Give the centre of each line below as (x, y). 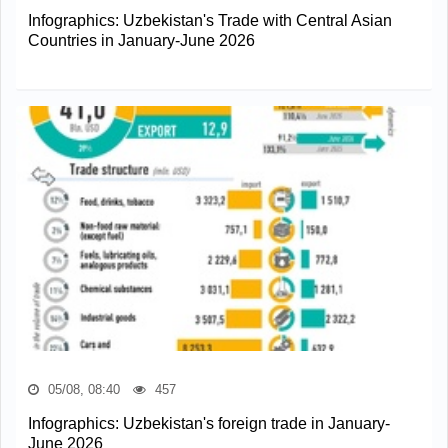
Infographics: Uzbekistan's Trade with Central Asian (210, 20)
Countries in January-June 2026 (141, 40)
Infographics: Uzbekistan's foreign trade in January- (209, 423)
